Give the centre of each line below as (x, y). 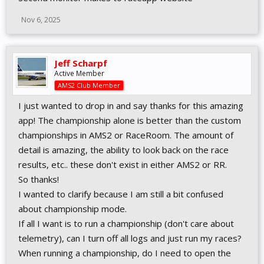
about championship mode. (72, 209)
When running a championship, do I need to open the (125, 253)
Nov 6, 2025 (41, 20)
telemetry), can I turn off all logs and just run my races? (130, 238)
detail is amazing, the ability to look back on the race (123, 150)
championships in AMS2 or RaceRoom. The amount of (126, 135)
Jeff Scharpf (81, 63)
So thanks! (39, 179)
